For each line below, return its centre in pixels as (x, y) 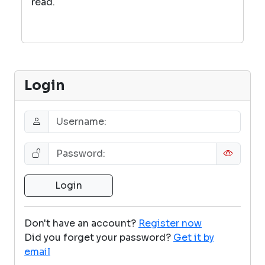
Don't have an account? (80, 223)
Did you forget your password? (98, 237)
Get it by (194, 237)
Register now (170, 223)
